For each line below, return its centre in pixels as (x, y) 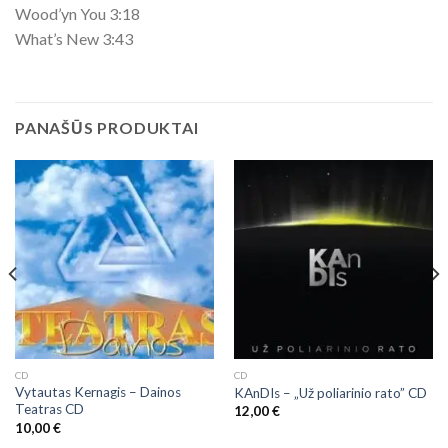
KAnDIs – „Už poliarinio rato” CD (330, 392)
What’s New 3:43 (74, 38)
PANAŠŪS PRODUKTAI (107, 127)
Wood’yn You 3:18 (77, 13)
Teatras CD (49, 409)
